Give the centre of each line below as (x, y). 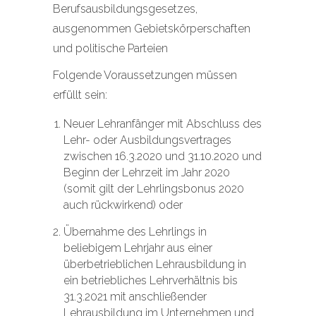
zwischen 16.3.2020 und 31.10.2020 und (163, 156)
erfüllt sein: (80, 95)
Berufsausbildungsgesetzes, (125, 9)
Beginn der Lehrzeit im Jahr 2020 (147, 172)
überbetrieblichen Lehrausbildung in (155, 264)
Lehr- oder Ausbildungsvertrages (147, 140)
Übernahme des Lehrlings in (135, 232)
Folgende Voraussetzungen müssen (145, 75)
